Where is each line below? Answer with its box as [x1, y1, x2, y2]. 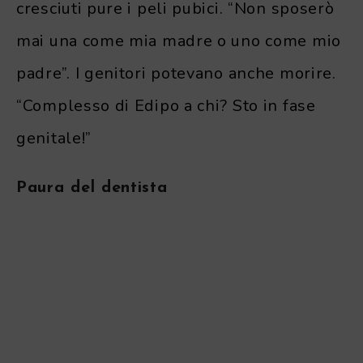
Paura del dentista [16, 179, 168, 196]
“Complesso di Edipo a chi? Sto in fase [16, 94, 316, 117]
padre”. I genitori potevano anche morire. [16, 62, 336, 84]
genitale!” [16, 126, 92, 149]
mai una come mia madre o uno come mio [16, 29, 341, 52]
